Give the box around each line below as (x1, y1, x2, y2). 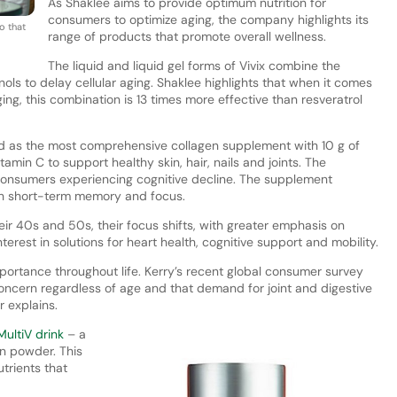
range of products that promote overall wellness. (47, 27, 326, 44)
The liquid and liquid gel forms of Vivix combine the (47, 57, 340, 74)
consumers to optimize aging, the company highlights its (47, 11, 369, 27)
